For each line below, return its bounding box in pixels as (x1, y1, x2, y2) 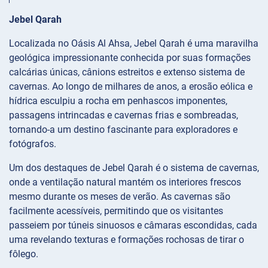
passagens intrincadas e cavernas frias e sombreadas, (9, 109, 238, 121)
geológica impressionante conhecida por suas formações (9, 51, 251, 63)
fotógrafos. (9, 138, 56, 150)
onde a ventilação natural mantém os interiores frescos (9, 176, 241, 188)
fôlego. (9, 248, 38, 260)
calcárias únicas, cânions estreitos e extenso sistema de (9, 66, 245, 78)
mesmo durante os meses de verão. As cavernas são (9, 190, 230, 202)
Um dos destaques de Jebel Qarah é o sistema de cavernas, (9, 162, 259, 173)
